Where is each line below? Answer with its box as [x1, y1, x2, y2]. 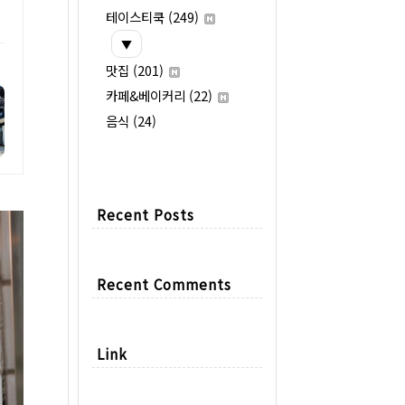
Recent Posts [97, 204, 194, 224]
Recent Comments [97, 274, 231, 294]
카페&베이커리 [106, 86, 189, 105]
